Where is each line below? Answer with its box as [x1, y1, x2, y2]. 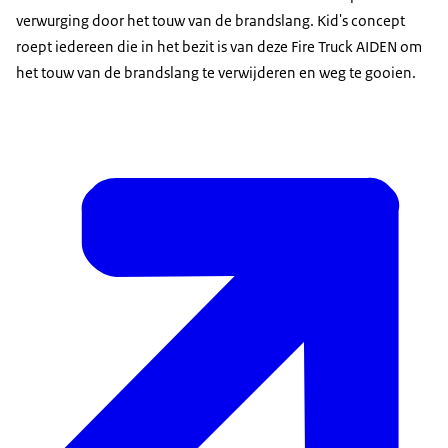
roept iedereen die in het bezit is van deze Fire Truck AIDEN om [16, 37, 422, 57]
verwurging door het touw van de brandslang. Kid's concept [16, 11, 405, 31]
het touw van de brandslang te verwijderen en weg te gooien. [16, 63, 416, 83]
